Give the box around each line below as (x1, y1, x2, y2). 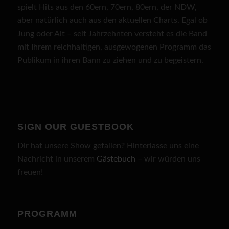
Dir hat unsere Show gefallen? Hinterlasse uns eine (17, 142, 199, 150)
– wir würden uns (135, 155, 200, 164)
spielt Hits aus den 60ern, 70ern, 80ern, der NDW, (17, 3, 197, 11)
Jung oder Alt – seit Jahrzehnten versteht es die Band (17, 29, 207, 38)
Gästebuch (96, 155, 135, 164)
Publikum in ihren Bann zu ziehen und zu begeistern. (17, 56, 203, 64)
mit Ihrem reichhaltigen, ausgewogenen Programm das (17, 42, 211, 51)
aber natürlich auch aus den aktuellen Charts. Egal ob (17, 16, 208, 25)
